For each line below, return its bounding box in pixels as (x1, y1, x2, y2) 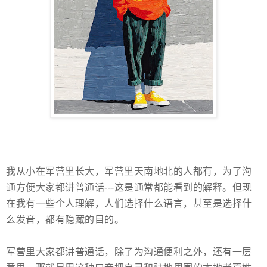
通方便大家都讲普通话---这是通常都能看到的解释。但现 (6, 182, 252, 193)
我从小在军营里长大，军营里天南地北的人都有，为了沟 (6, 166, 252, 177)
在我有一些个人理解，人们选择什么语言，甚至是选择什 (6, 198, 252, 209)
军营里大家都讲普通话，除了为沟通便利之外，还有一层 (6, 247, 252, 257)
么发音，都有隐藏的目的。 (6, 215, 124, 225)
